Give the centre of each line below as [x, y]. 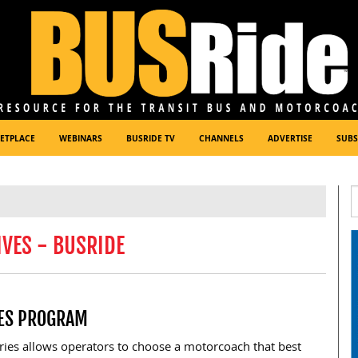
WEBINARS [81, 140]
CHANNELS [221, 140]
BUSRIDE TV [151, 140]
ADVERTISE [290, 140]
